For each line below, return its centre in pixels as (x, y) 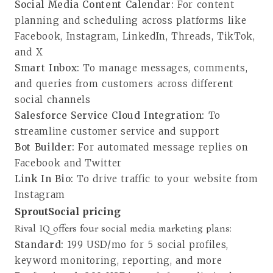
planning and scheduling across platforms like (131, 20)
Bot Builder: (47, 147)
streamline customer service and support (117, 131)
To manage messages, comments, (165, 68)
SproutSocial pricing (68, 211)
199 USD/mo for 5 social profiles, (148, 244)
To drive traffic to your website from (166, 179)
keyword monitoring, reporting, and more (119, 260)
